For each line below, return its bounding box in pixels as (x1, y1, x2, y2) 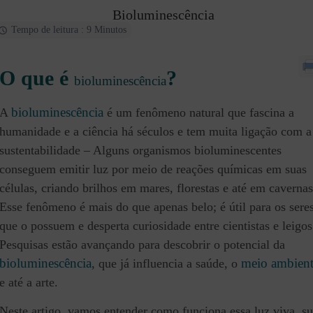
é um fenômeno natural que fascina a (103, 105, 294, 120)
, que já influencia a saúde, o (92, 256, 241, 271)
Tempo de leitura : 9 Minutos (11, 24, 126, 36)
